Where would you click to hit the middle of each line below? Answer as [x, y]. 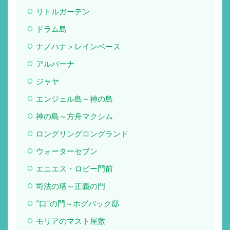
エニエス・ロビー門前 [74, 168]
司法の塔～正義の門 [70, 186]
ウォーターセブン [66, 151]
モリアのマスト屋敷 [70, 221]
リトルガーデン [63, 11]
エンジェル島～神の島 [74, 98]
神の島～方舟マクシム [74, 116]
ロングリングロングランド [82, 133]
